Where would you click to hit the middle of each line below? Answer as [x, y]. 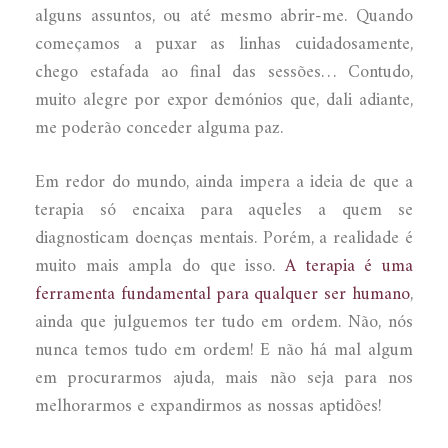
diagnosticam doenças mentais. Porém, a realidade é [224, 238]
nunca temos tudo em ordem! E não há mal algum [224, 350]
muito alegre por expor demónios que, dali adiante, [224, 100]
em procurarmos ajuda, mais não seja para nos [224, 378]
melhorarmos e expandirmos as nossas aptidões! [208, 406]
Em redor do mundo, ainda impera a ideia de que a [224, 182]
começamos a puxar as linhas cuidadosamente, [224, 44]
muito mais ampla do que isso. [160, 266]
